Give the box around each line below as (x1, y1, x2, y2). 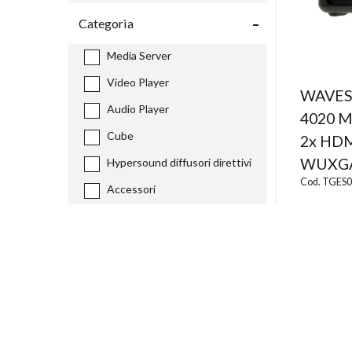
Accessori (107, 181, 156, 196)
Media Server (107, 48, 171, 62)
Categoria (79, 15, 134, 31)
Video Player (107, 75, 169, 89)
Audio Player (107, 101, 169, 115)
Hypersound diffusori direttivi (107, 155, 251, 169)
